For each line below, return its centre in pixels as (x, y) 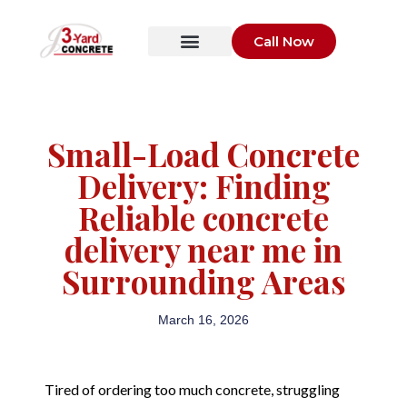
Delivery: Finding (203, 186)
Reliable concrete (203, 218)
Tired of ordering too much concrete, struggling (193, 389)
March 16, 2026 (203, 320)
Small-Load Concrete (203, 154)
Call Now (283, 41)
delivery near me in (203, 250)
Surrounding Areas (203, 282)
